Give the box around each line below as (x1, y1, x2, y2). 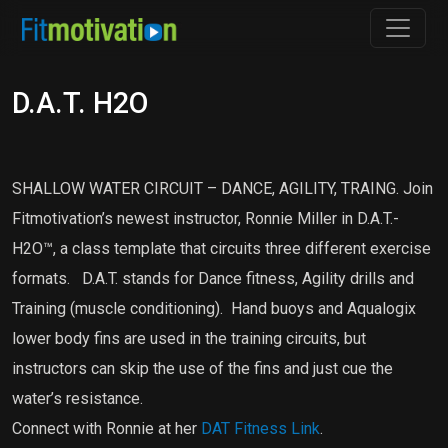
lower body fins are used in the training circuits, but (12, 329, 366, 348)
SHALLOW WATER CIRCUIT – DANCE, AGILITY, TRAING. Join (12, 179, 433, 198)
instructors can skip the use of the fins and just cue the (12, 359, 393, 378)
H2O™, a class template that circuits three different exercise (12, 239, 431, 258)
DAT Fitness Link (201, 419, 320, 438)
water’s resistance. (12, 389, 143, 408)
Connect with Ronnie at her (12, 419, 201, 438)
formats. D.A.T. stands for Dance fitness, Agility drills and (12, 269, 414, 288)
